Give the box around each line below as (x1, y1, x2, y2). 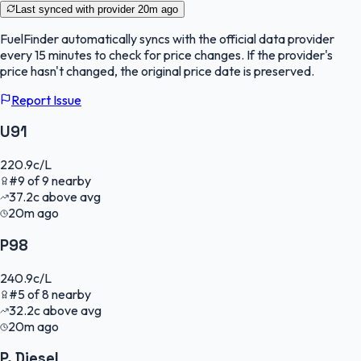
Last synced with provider (15, 2, 138, 15)
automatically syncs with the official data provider (59, 30, 334, 47)
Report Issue (11, 91, 81, 108)
